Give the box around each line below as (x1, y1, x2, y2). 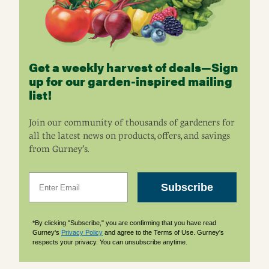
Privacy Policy (61, 229, 103, 236)
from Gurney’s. (29, 144, 89, 154)
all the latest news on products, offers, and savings (29, 130, 230, 141)
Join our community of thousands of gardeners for (29, 117, 235, 128)
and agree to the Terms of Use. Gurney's (103, 229, 224, 236)
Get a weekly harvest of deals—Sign (29, 58, 238, 76)
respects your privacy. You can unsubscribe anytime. (32, 238, 187, 246)
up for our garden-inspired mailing (29, 72, 232, 89)
